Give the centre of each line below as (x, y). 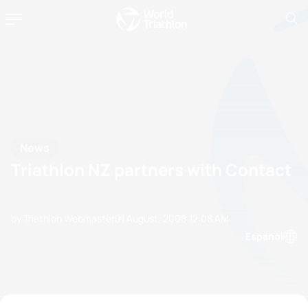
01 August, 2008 (151, 218)
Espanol (264, 236)
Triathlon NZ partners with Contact (151, 169)
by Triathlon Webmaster (63, 218)
